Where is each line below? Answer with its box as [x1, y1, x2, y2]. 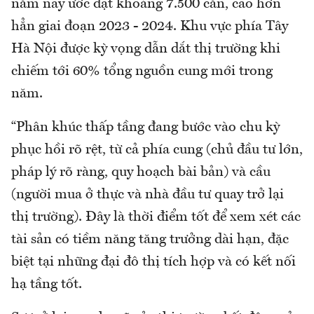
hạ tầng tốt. [11, 278, 82, 292]
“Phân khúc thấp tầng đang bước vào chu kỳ [11, 121, 280, 135]
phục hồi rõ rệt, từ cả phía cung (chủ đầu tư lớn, [11, 143, 303, 158]
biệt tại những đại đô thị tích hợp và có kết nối [11, 255, 296, 270]
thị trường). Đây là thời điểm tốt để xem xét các [11, 210, 301, 225]
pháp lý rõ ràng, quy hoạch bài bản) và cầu [11, 165, 271, 180]
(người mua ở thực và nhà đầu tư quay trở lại [11, 188, 284, 203]
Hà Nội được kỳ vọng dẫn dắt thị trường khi [11, 42, 280, 57]
